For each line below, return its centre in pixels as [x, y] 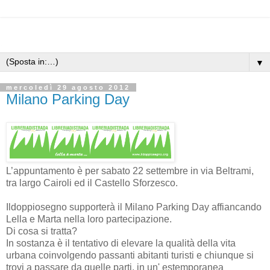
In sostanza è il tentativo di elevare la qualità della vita [121, 243]
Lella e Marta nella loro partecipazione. [89, 219]
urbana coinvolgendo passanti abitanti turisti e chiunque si [130, 255]
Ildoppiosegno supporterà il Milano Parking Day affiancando [134, 207]
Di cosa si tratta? [42, 231]
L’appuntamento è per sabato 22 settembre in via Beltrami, [130, 171]
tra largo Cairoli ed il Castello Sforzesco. [92, 183]
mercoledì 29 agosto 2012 [68, 88]
